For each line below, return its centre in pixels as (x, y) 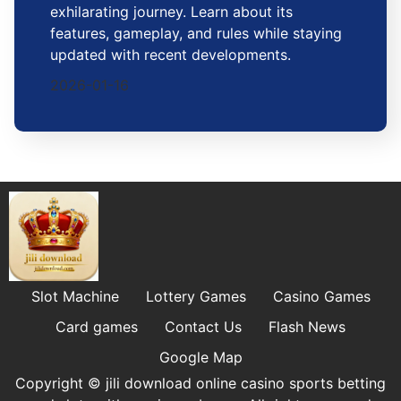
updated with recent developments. (171, 55)
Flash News (307, 327)
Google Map (200, 358)
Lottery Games (196, 297)
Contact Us (203, 327)
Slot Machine (75, 297)
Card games (97, 327)
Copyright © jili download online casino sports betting (200, 384)
